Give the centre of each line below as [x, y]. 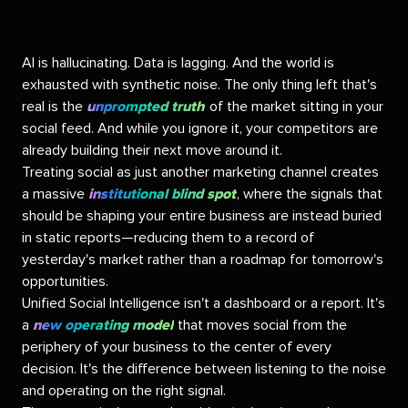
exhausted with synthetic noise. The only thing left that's [199, 84]
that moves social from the [260, 325]
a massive [53, 194]
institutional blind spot [162, 194]
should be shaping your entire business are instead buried [202, 215]
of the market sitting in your [294, 106]
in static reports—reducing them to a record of [168, 237]
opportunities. [65, 281]
